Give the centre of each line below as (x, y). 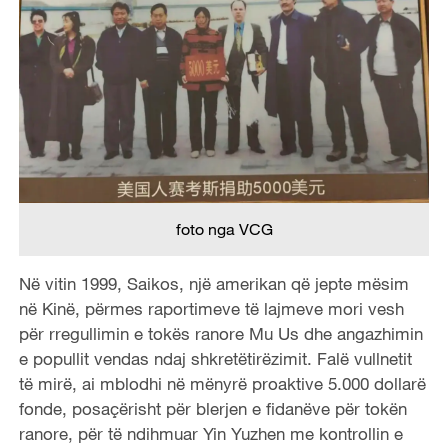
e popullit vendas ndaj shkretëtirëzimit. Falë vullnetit (215, 358)
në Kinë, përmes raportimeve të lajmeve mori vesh (211, 308)
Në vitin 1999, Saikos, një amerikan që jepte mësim (213, 283)
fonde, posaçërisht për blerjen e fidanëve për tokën (212, 408)
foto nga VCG (224, 228)
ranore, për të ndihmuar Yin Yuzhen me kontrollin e (210, 433)
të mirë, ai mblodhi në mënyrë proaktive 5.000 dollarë (222, 383)
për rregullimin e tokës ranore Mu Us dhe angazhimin (220, 333)
